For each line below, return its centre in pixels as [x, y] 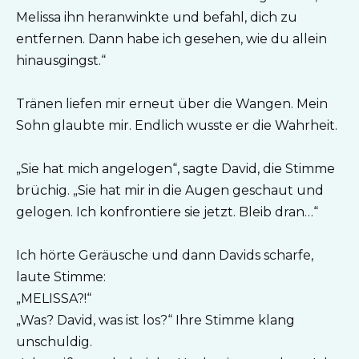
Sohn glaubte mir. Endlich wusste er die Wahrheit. [177, 125]
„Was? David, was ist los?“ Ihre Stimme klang [155, 321]
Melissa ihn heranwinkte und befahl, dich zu [157, 17]
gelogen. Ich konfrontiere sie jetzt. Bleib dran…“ [167, 212]
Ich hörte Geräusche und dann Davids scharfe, [165, 256]
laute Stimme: [61, 277]
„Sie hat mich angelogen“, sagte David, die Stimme [175, 169]
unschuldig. [54, 342]
